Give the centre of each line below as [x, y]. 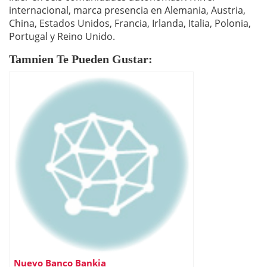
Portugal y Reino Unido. [62, 36]
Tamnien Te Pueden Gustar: [81, 59]
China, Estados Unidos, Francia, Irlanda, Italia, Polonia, [130, 23]
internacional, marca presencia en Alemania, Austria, [127, 10]
